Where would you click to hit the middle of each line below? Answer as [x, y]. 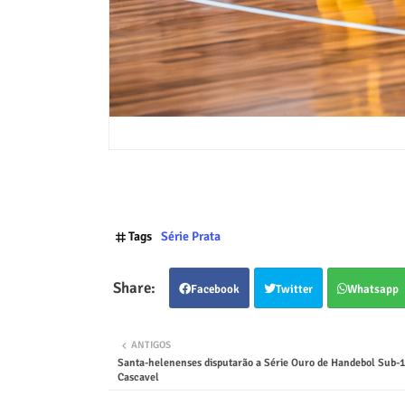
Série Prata [190, 236]
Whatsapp [372, 289]
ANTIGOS [151, 344]
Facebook [215, 289]
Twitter [294, 289]
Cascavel [138, 377]
